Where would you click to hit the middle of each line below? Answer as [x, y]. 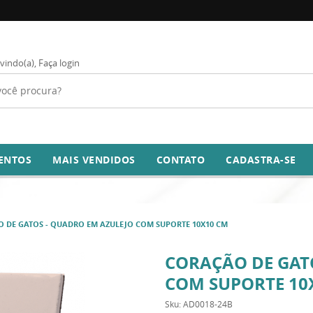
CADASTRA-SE [261, 160]
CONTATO [181, 160]
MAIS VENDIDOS [94, 160]
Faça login [59, 63]
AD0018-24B [208, 304]
